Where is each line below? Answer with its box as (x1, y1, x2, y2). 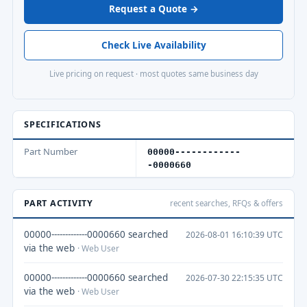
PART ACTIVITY (24, 197, 93, 209)
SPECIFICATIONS (24, 118, 101, 130)
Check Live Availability (101, 39, 206, 51)
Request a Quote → (108, 3, 199, 15)
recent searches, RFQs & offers (170, 197, 283, 208)
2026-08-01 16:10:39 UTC (186, 228, 283, 241)
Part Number (24, 145, 77, 158)
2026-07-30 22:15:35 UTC (186, 271, 283, 284)
